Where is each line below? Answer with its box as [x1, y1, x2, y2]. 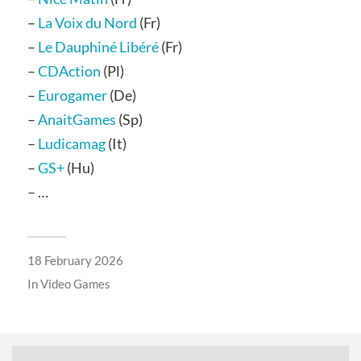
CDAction [37, 62, 101, 81]
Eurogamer [37, 86, 107, 105]
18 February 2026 [27, 253, 123, 268]
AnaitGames [37, 110, 116, 129]
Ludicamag [37, 135, 106, 153]
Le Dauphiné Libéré [37, 38, 159, 56]
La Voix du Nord [37, 14, 137, 32]
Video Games [39, 276, 110, 292]
